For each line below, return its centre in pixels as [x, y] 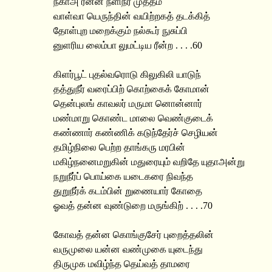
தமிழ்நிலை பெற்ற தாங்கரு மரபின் [119, 147]
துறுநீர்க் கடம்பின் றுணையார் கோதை [128, 191]
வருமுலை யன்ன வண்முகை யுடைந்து [128, 249]
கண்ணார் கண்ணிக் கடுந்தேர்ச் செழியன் [136, 133]
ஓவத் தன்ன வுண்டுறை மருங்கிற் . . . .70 [133, 206]
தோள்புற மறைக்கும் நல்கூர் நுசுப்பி [121, 31]
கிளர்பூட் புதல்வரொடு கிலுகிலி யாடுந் [127, 74]
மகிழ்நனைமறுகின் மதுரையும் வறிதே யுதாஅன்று [149, 162]
